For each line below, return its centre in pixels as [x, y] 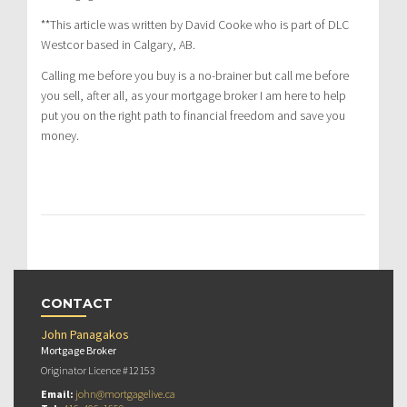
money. [60, 135]
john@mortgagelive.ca [125, 393]
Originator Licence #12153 [98, 370]
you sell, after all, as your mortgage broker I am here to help [194, 95]
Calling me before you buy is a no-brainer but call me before [195, 75]
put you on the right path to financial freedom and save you [193, 115]
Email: [58, 393]
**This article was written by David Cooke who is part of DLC [195, 24]
